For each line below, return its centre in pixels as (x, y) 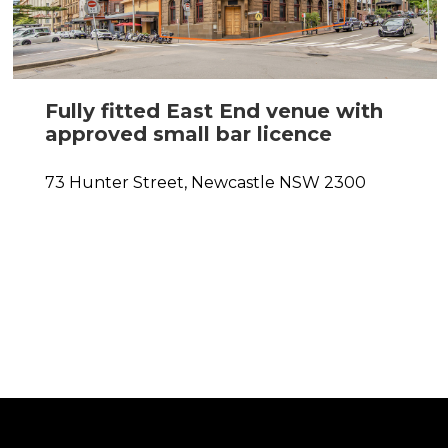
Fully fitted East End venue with (213, 111)
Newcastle (232, 182)
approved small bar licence (188, 134)
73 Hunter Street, (115, 182)
